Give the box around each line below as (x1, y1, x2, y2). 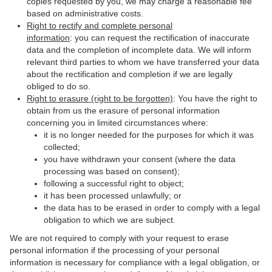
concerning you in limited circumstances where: (27, 118, 208, 127)
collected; (44, 142, 80, 152)
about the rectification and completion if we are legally (27, 69, 233, 79)
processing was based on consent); (44, 166, 180, 176)
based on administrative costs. (27, 8, 143, 18)
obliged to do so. (27, 81, 90, 91)
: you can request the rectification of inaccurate (70, 33, 250, 42)
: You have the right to (173, 93, 257, 103)
